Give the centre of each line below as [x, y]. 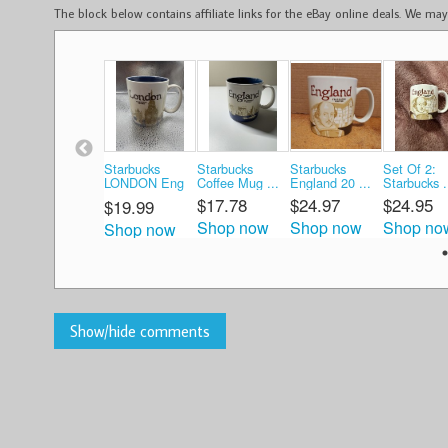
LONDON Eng [143, 182]
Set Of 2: [409, 168]
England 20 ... [330, 182]
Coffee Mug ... [237, 182]
